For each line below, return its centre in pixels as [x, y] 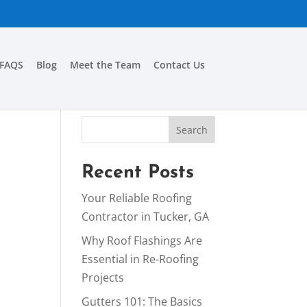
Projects [103, 278]
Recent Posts [138, 173]
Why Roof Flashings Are [142, 241]
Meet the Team [105, 65]
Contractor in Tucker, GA [146, 217]
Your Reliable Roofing [137, 198]
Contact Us [179, 65]
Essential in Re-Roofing [140, 259]
